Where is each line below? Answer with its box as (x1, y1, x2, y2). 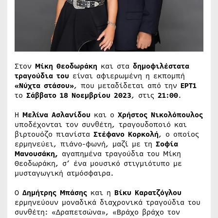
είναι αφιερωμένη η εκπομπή (69, 70, 185, 81)
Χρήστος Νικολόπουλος (118, 109, 203, 120)
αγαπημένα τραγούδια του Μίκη (58, 148, 181, 159)
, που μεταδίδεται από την (74, 80, 181, 91)
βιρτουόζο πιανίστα (15, 128, 93, 140)
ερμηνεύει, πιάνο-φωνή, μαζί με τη (15, 138, 156, 149)
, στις (131, 90, 158, 101)
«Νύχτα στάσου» (15, 80, 74, 91)
